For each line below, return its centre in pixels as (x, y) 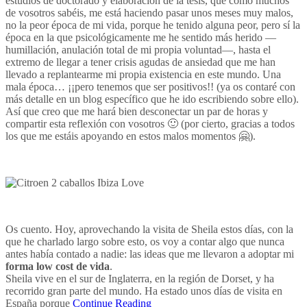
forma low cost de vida (58, 266)
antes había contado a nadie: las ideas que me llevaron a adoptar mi (150, 254)
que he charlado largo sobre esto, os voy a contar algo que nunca (145, 241)
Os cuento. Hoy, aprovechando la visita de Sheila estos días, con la (149, 229)
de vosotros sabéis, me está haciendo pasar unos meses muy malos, (149, 12)
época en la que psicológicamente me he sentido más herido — (141, 37)
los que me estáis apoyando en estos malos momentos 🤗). (131, 136)
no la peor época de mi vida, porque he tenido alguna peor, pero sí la (153, 25)
